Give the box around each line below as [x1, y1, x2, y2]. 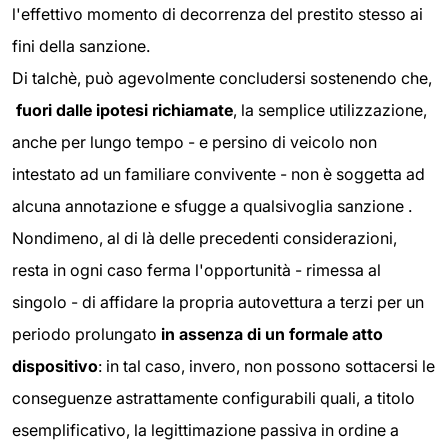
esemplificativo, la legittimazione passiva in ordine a [12, 420, 399, 441]
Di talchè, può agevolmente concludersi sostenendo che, [12, 68, 432, 89]
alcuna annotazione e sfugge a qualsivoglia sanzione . [12, 196, 412, 217]
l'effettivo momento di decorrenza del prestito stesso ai [12, 4, 423, 25]
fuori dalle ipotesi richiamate [16, 100, 233, 121]
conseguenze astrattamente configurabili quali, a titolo [12, 388, 415, 409]
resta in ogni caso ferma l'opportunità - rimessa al [12, 260, 381, 281]
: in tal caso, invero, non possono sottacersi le [98, 356, 435, 377]
